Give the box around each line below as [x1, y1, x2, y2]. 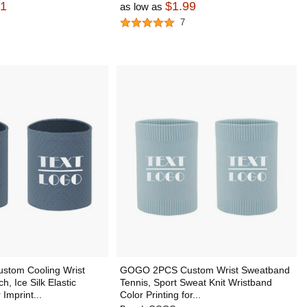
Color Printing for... [119, 289, 201, 300]
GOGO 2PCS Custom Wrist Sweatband [119, 265, 290, 275]
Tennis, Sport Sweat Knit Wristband [119, 277, 272, 288]
